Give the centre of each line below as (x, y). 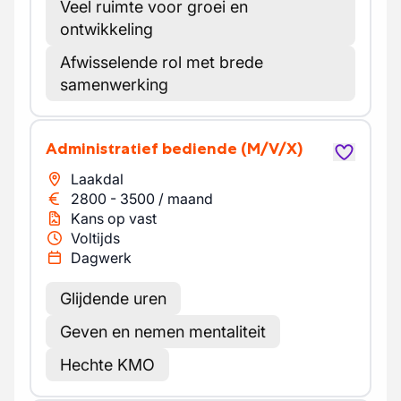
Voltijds (95, 238)
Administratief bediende (147, 149)
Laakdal (97, 179)
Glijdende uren (113, 299)
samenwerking (114, 85)
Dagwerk (101, 258)
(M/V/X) (272, 149)
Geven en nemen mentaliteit (163, 332)
